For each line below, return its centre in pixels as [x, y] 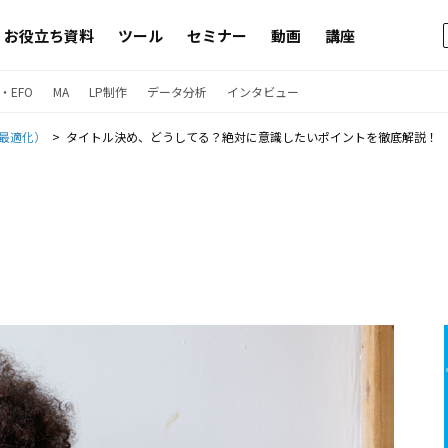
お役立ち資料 [49, 35]
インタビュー [263, 91]
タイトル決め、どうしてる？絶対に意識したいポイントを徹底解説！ [252, 136]
